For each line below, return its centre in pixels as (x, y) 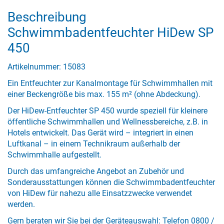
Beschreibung (47, 17)
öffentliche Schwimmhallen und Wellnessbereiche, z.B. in (108, 122)
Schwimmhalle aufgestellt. (54, 155)
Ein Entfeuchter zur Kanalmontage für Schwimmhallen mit (110, 83)
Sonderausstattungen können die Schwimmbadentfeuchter (111, 182)
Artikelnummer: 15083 (46, 67)
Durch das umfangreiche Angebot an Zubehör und (96, 171)
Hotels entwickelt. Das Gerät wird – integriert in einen (100, 133)
